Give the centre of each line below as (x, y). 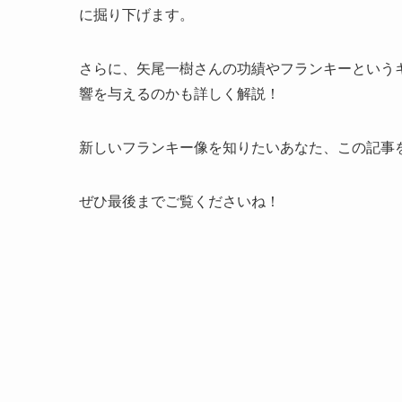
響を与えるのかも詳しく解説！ (179, 93)
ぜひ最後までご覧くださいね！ (179, 201)
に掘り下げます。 (136, 14)
